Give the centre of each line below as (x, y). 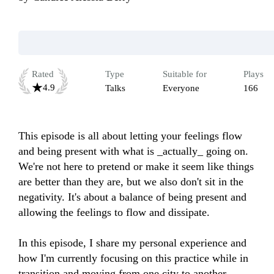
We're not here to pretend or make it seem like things (136, 167)
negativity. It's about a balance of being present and (132, 197)
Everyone (181, 88)
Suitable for (184, 74)
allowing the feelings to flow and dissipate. (116, 213)
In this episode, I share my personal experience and (132, 243)
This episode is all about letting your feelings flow (130, 136)
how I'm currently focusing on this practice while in (133, 258)
